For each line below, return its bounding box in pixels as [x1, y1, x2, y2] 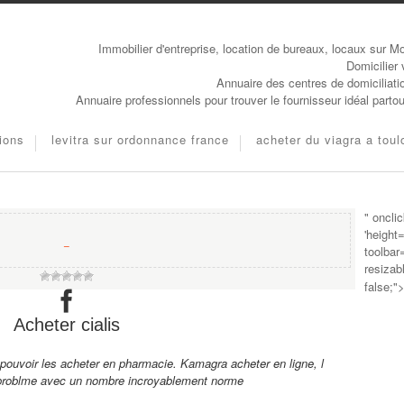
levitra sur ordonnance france [51, 131, 229, 148]
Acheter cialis [14, 315, 120, 335]
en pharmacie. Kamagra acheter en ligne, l [103, 354, 324, 372]
